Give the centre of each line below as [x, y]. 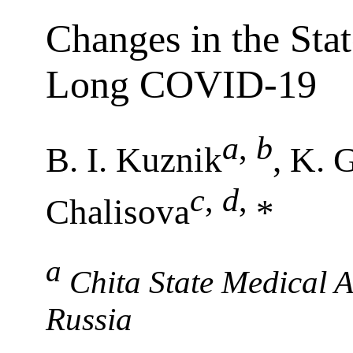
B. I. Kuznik [134, 160]
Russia [89, 319]
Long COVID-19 [181, 84]
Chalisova [118, 212]
